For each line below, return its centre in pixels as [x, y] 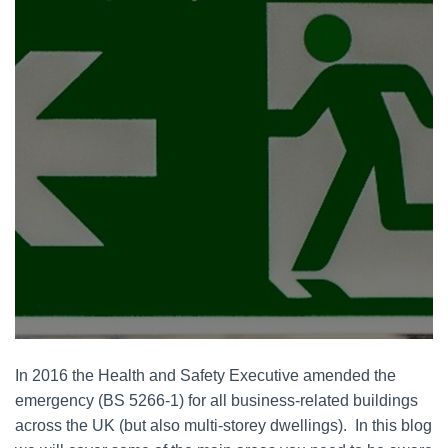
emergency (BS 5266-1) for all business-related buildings [216, 400]
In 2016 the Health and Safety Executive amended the [205, 375]
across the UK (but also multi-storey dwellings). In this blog [223, 425]
